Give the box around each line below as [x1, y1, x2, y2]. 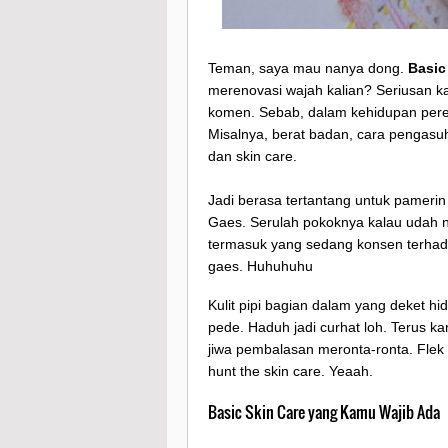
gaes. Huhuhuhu [208, 258, 313, 275]
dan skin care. [208, 148, 297, 165]
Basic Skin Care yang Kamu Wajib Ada [208, 399, 440, 424]
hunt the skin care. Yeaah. [208, 362, 373, 379]
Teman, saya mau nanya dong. [208, 60, 408, 77]
